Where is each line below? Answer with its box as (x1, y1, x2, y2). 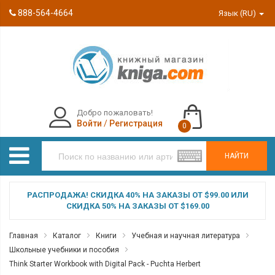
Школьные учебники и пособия (9, 246, 119, 254)
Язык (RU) (219, 9, 258, 18)
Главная (9, 231, 38, 240)
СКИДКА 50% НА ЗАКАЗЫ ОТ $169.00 (66, 201, 209, 211)
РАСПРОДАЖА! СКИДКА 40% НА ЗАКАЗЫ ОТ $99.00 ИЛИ (26, 190, 249, 199)
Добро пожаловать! (76, 108, 153, 117)
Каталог (53, 231, 81, 240)
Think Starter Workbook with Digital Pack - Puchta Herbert (9, 260, 201, 268)
